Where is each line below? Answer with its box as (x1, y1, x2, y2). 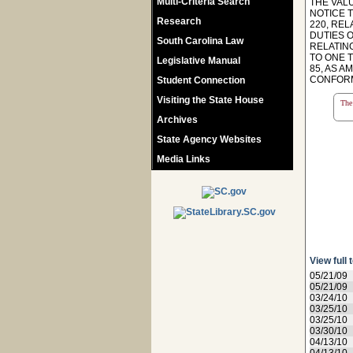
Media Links (157, 154, 210, 165)
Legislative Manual (157, 55, 240, 66)
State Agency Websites (157, 134, 262, 145)
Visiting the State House (157, 95, 264, 106)
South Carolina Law (157, 35, 243, 46)
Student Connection (157, 75, 245, 86)
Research (157, 16, 201, 27)
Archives (157, 114, 198, 125)
